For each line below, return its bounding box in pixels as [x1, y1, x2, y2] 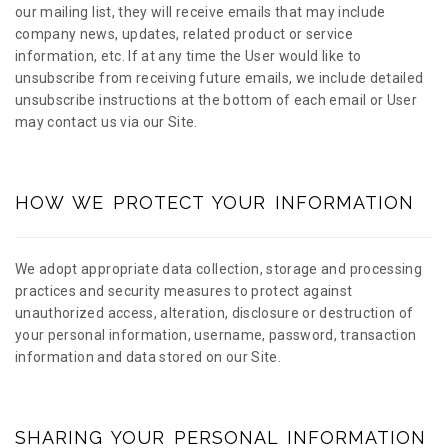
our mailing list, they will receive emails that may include [15, 4, 386, 20]
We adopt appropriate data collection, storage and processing [15, 261, 423, 277]
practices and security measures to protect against [15, 283, 353, 299]
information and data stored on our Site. [15, 349, 282, 365]
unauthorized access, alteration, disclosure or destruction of [15, 305, 414, 321]
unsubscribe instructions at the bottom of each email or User [15, 92, 418, 108]
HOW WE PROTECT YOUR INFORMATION [15, 192, 414, 213]
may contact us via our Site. [15, 114, 198, 130]
